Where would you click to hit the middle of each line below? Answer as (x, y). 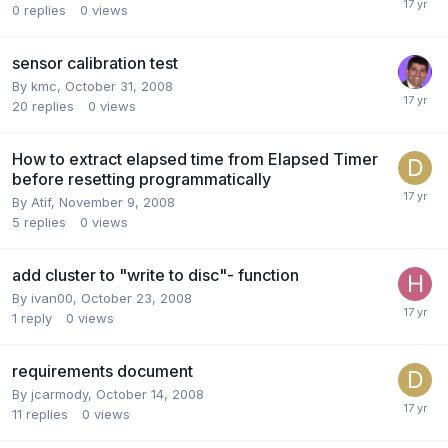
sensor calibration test (95, 62)
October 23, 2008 (136, 297)
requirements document (102, 370)
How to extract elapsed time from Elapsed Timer (195, 158)
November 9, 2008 (117, 201)
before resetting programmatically (141, 178)
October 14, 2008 (150, 393)
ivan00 (52, 297)
